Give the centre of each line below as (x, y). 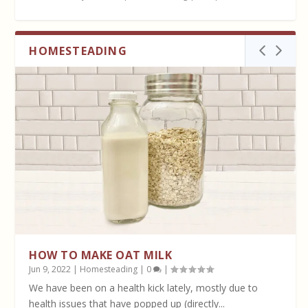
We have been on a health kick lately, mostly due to (144, 288)
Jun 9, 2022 (50, 269)
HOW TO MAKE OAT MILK (101, 255)
